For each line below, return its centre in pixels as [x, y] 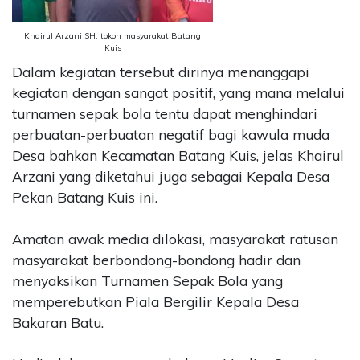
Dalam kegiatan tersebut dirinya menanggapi [161, 72]
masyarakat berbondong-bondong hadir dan [156, 260]
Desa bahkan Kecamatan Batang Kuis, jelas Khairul [178, 155]
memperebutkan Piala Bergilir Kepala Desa [155, 301]
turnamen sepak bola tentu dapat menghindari [165, 113]
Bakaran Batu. [58, 322]
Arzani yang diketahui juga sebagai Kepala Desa [171, 176]
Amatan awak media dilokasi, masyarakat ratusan [175, 239]
